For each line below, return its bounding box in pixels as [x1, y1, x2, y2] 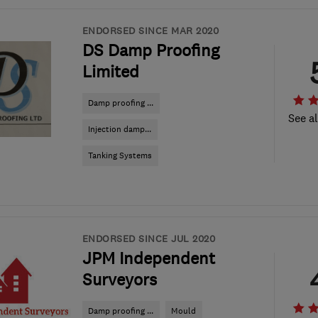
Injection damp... [88, 124, 151, 135]
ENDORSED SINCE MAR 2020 [82, 24, 219, 37]
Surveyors [82, 270, 157, 290]
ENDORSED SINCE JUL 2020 [82, 232, 215, 245]
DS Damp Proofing [82, 40, 219, 60]
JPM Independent [82, 248, 215, 268]
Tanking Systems [88, 150, 152, 161]
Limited [82, 62, 139, 82]
